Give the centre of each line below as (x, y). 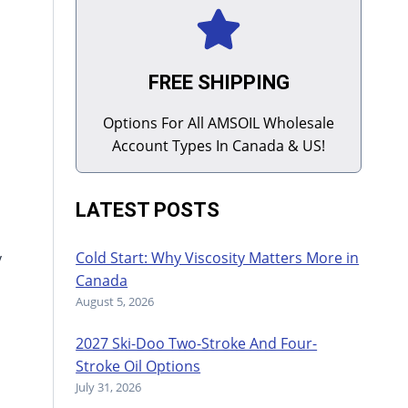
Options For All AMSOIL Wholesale (219, 123)
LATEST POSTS (148, 210)
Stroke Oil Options (138, 367)
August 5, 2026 (115, 302)
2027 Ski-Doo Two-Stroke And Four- (197, 344)
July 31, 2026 (109, 388)
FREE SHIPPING (219, 83)
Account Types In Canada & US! (219, 146)
